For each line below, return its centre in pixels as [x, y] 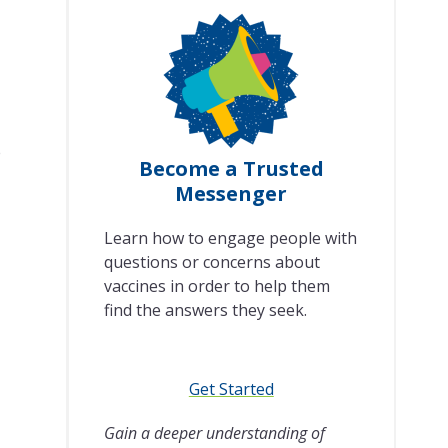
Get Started [231, 389]
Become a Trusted [231, 169]
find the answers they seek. [205, 310]
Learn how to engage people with [230, 238]
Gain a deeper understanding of [214, 433]
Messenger [231, 194]
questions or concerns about [211, 262]
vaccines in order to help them [216, 286]
